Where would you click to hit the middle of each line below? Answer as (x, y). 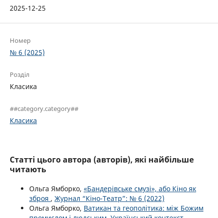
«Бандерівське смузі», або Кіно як (140, 188)
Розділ (20, 74)
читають (28, 169)
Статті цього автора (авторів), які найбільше (102, 159)
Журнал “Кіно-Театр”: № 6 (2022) (109, 198)
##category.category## (44, 108)
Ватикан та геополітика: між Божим (144, 208)
